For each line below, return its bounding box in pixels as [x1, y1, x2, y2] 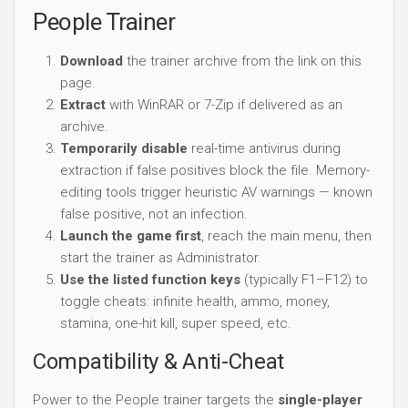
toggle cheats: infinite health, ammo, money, [60, 292, 330, 310]
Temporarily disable [60, 139, 188, 157]
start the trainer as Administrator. [60, 249, 261, 266]
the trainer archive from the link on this [123, 52, 362, 69]
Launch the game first [60, 227, 201, 244]
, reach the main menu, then [201, 227, 372, 244]
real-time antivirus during [188, 139, 341, 157]
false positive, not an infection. [60, 205, 248, 222]
